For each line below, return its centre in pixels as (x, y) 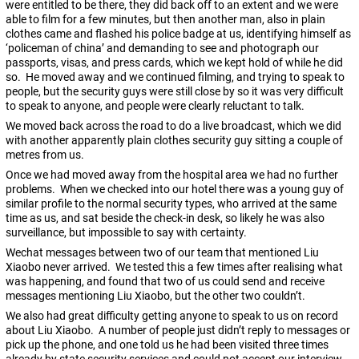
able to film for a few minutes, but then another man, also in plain (165, 20)
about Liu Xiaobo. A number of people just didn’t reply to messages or (178, 331)
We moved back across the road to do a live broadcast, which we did (173, 126)
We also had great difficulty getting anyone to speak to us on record (172, 316)
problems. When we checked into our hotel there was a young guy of (175, 190)
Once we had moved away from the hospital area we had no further (172, 175)
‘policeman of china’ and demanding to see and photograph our (162, 48)
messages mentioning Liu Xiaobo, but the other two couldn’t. (155, 296)
